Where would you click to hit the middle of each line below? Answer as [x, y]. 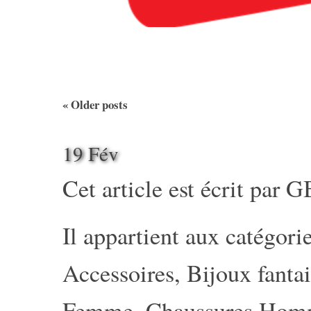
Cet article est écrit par [174, 188]
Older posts [98, 104]
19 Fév [91, 153]
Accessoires [118, 273]
